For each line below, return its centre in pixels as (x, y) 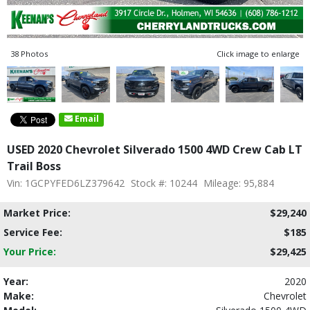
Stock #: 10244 (164, 183)
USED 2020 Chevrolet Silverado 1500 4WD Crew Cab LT (155, 149)
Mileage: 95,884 (239, 183)
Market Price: (37, 212)
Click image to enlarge (258, 53)
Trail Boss (34, 166)
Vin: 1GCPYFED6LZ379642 (66, 183)
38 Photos (29, 53)
